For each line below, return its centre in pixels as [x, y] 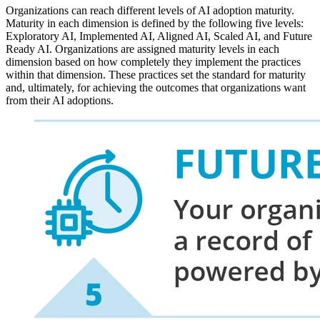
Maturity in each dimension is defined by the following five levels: [155, 24]
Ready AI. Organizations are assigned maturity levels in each [142, 49]
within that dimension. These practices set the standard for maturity [156, 75]
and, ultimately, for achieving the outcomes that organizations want [156, 88]
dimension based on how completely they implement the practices [153, 62]
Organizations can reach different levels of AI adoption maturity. [150, 11]
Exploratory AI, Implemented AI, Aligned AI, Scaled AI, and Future [159, 36]
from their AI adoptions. [60, 101]
